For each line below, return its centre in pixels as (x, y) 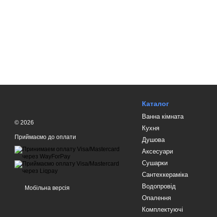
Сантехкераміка (165, 175)
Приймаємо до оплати (45, 137)
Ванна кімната (163, 116)
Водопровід (159, 186)
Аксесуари (157, 151)
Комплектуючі (162, 209)
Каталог (155, 104)
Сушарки (155, 163)
